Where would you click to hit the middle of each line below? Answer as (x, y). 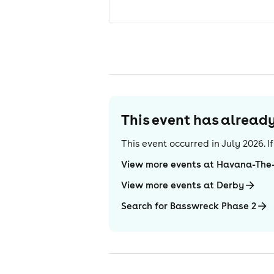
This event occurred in (171, 143)
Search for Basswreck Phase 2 (189, 206)
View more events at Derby (183, 185)
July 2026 (243, 143)
